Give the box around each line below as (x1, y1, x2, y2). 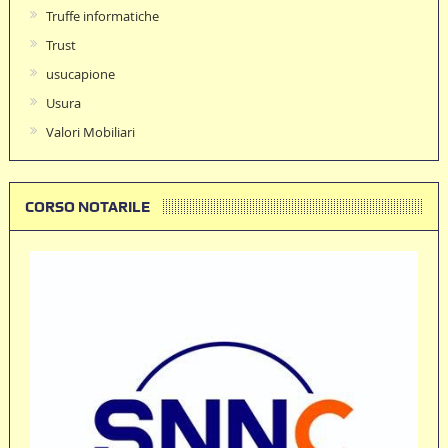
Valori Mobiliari (45, 122, 135, 141)
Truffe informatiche (45, 6, 159, 25)
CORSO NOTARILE (24, 197, 150, 216)
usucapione (45, 64, 115, 83)
